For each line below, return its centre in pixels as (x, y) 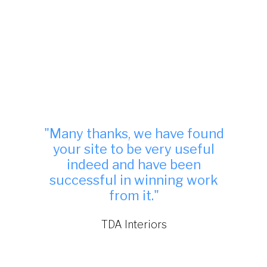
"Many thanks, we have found (134, 133)
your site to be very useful (134, 149)
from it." (134, 195)
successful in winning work (134, 180)
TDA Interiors (134, 224)
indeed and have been (134, 164)
